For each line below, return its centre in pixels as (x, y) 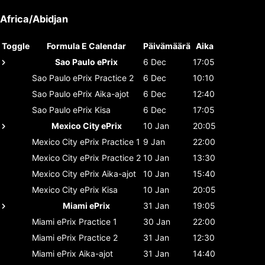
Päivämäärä (167, 46)
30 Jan (157, 221)
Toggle (16, 46)
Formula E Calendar (86, 46)
